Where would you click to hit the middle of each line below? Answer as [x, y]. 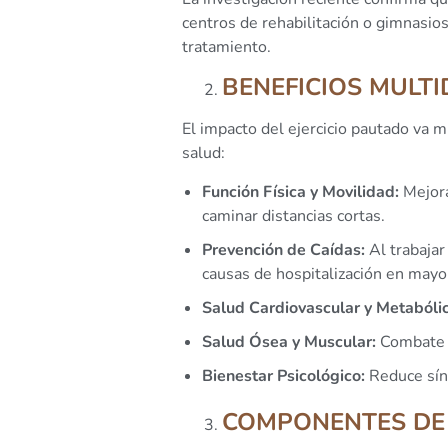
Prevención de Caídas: [283, 249]
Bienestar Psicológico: [283, 375]
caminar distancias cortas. [293, 215]
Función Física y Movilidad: [300, 191]
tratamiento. [226, 46]
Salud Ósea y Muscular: [289, 341]
